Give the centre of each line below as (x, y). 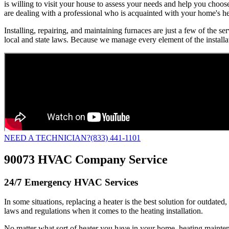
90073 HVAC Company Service (86, 159)
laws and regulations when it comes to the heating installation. (104, 211)
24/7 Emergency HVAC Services (71, 182)
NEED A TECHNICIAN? (47, 138)
